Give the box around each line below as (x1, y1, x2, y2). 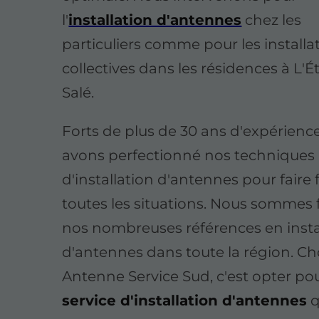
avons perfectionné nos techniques (62, 147, 315, 164)
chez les (241, 11, 302, 29)
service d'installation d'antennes (62, 292, 308, 310)
